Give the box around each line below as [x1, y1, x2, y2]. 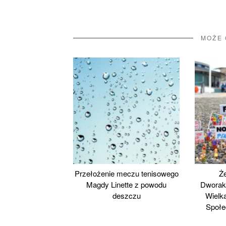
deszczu [112, 190, 141, 201]
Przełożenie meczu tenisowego [74, 167, 179, 179]
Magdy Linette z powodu [86, 179, 167, 190]
